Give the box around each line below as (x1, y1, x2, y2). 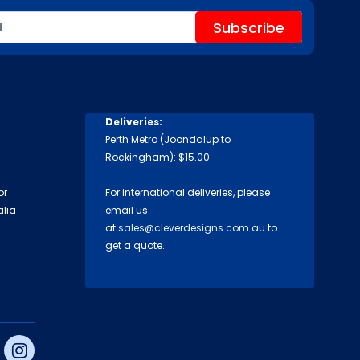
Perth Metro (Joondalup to (105, 133, 231, 147)
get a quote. (105, 239, 165, 253)
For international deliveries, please (105, 186, 270, 200)
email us (105, 203, 148, 218)
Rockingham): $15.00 (105, 150, 210, 165)
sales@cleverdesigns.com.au (118, 221, 265, 235)
